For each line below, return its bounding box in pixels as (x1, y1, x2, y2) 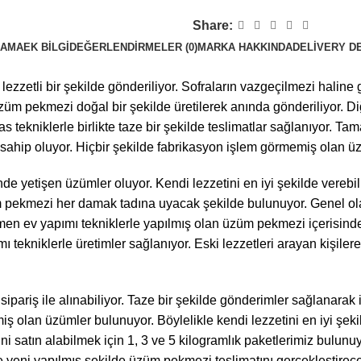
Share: (193, 19, 233, 33)
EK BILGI (23, 41, 69, 54)
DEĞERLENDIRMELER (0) (68, 41, 197, 54)
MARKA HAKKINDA (197, 41, 293, 54)
